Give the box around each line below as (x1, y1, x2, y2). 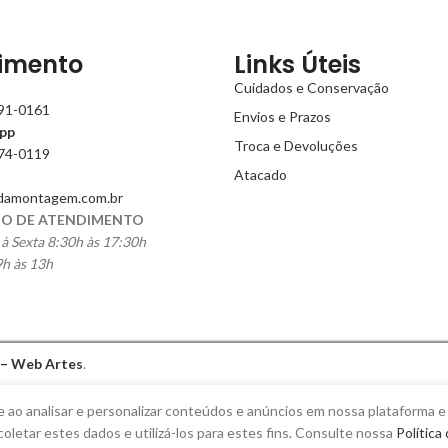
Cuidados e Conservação (234, 79, 389, 97)
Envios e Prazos (234, 108, 331, 126)
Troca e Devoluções (234, 137, 358, 155)
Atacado (234, 166, 287, 184)
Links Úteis (234, 48, 361, 82)
